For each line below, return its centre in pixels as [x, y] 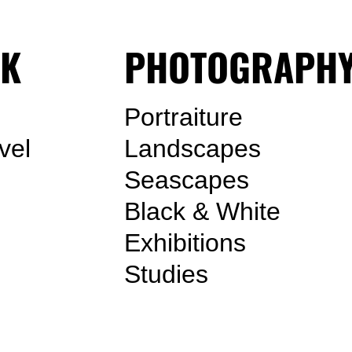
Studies [167, 274]
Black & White [203, 211]
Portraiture [184, 117]
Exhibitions [185, 243]
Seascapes [187, 180]
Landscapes [193, 148]
